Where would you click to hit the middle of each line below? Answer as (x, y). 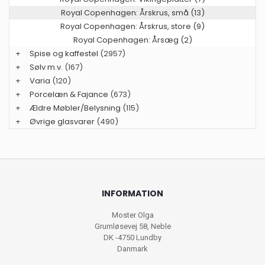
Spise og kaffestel (64, 53)
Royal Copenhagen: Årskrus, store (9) (132, 26)
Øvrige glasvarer (62, 121)
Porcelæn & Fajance (69, 94)
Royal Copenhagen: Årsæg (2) (132, 40)
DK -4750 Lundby (132, 237)
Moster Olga (132, 215)
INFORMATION (132, 193)
